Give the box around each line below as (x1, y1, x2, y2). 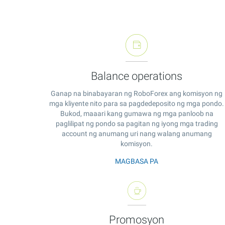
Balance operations (91, 69, 182, 82)
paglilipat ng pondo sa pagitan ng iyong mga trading (55, 119, 218, 128)
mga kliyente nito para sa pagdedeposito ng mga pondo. (49, 99, 224, 107)
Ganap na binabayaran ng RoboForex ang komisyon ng (51, 89, 222, 97)
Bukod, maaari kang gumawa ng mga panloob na (60, 109, 213, 118)
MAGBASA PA (115, 157, 158, 165)
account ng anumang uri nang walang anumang (61, 129, 212, 138)
